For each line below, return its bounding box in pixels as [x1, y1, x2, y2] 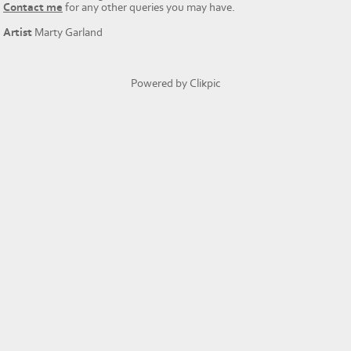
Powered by [130, 76, 190, 90]
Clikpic [189, 76, 221, 90]
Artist [3, 26, 32, 40]
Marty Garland [32, 26, 103, 40]
